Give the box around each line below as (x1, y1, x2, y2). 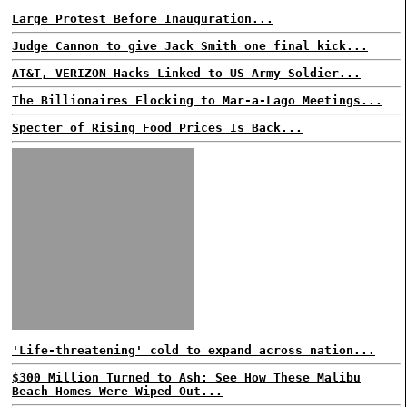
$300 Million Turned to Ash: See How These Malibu (12, 371, 361, 384)
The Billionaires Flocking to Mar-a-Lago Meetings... (12, 94, 382, 107)
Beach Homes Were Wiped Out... (12, 384, 223, 398)
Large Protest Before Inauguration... (12, 12, 273, 25)
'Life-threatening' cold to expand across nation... (12, 343, 375, 357)
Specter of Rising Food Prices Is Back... (12, 121, 303, 134)
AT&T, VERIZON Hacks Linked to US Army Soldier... (12, 66, 361, 80)
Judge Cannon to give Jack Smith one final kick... (12, 39, 368, 53)
